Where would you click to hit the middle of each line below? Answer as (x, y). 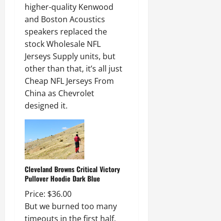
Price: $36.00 (48, 194)
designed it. (46, 106)
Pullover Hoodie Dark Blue (62, 178)
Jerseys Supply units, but (70, 56)
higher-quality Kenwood (69, 7)
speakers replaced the (66, 32)
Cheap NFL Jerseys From (69, 81)
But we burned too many (71, 206)
